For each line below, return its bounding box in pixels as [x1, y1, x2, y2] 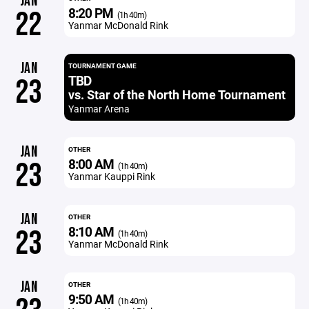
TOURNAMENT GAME [68, 61, 137, 70]
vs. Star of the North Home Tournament [68, 86, 286, 103]
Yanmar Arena [68, 102, 130, 115]
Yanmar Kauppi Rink [68, 170, 155, 183]
